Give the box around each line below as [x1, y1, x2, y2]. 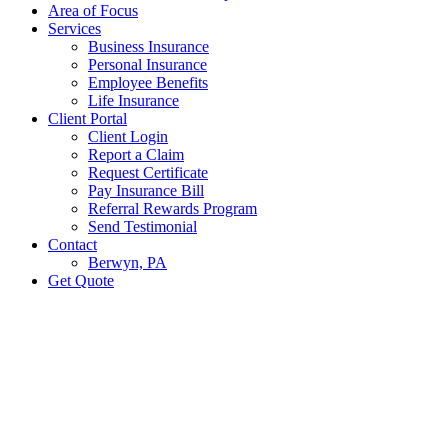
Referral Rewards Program [88, 200, 257, 217]
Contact [48, 236, 97, 253]
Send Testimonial [88, 218, 197, 235]
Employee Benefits [88, 74, 208, 91]
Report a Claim [88, 146, 184, 163]
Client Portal [48, 110, 127, 127]
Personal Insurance [88, 56, 207, 73]
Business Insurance [88, 38, 209, 55]
